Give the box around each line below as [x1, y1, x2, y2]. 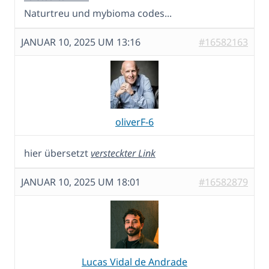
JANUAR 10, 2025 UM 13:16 [21, 35, 141, 49]
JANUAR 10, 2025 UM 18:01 [21, 175, 141, 189]
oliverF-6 [115, 115, 154, 129]
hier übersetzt [24, 147, 91, 160]
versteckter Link [91, 147, 156, 160]
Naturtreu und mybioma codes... [24, 7, 172, 20]
